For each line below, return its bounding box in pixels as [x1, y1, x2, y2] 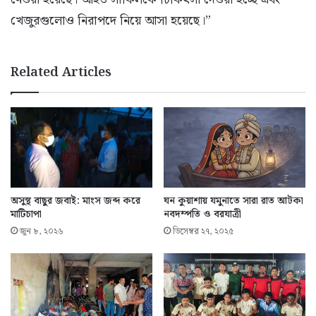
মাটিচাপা [11, 206, 42, 222]
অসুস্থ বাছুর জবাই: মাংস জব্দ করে [11, 193, 140, 209]
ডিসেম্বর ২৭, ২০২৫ [173, 224, 233, 238]
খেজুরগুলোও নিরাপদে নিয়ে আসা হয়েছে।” [11, 11, 211, 32]
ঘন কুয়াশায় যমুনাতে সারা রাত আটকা [164, 193, 303, 209]
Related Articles [11, 62, 111, 83]
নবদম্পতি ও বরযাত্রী [164, 206, 241, 222]
